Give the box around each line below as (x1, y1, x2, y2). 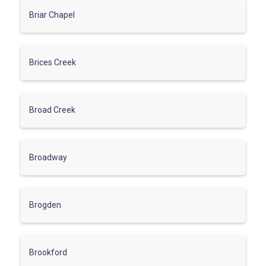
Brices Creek (29, 57, 76, 67)
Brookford (29, 247, 67, 257)
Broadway (29, 152, 67, 162)
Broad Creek (29, 104, 75, 115)
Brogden (29, 199, 61, 210)
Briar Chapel (29, 9, 75, 20)
